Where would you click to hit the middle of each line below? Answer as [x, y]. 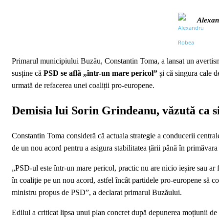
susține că [28, 73]
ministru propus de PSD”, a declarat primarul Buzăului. [97, 192]
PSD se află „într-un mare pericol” [100, 73]
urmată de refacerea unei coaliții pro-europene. [83, 85]
